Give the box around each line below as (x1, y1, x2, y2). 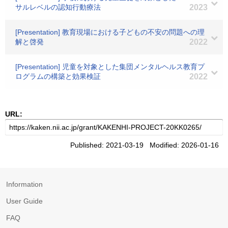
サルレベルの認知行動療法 (15, 3, 101, 11)
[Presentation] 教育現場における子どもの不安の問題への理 (15, 28, 205, 36)
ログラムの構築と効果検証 (15, 72, 101, 80)
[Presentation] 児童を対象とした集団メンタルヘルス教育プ (15, 63, 205, 71)
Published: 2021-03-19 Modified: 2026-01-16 (70, 141, 223, 149)
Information (6, 180, 43, 188)
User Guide (6, 197, 43, 205)
